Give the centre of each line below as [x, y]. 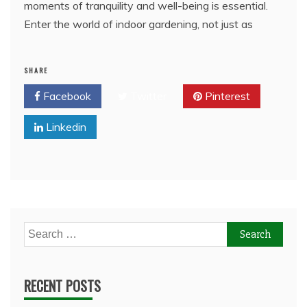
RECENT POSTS [62, 285]
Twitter [147, 96]
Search [40, 230]
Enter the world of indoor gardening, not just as [138, 24]
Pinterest [226, 96]
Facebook [66, 96]
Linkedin [65, 126]
